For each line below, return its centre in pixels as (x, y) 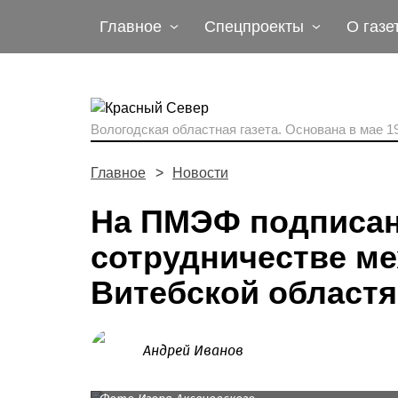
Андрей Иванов (193, 350)
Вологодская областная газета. (188, 129)
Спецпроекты (254, 27)
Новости (200, 173)
